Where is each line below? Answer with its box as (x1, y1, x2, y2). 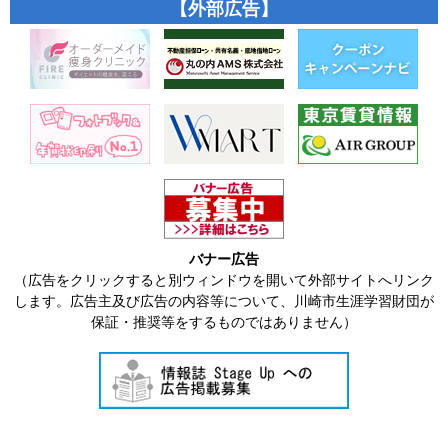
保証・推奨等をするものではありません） (91, 313, 357, 330)
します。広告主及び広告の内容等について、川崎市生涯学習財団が (14, 292, 434, 309)
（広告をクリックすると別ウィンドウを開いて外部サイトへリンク (14, 271, 434, 288)
